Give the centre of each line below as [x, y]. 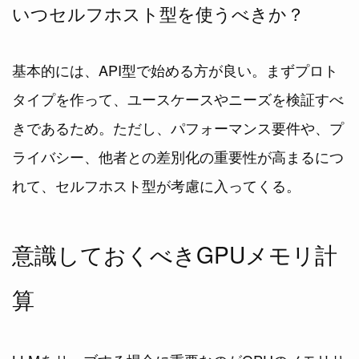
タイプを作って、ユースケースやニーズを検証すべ [178, 98]
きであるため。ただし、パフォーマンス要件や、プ [178, 127]
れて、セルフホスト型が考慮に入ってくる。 [156, 185]
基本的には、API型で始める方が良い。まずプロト [175, 69]
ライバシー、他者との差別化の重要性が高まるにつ [178, 156]
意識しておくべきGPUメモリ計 [175, 254]
